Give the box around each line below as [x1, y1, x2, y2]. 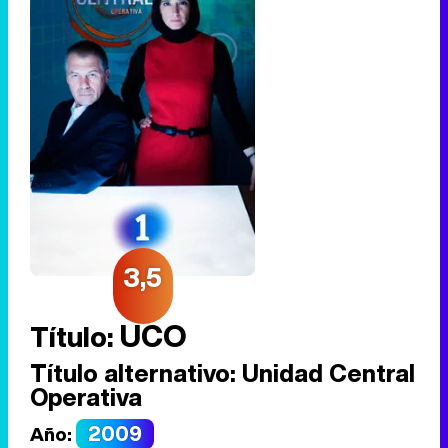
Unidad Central [236, 354, 415, 391]
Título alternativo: [30, 354, 236, 391]
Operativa [30, 378, 142, 415]
